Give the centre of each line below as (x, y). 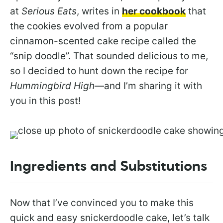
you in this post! (45, 101)
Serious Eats (49, 11)
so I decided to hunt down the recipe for (99, 71)
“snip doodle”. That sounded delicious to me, (109, 56)
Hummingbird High (52, 86)
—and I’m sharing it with (148, 86)
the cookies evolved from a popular (89, 26)
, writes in (99, 11)
